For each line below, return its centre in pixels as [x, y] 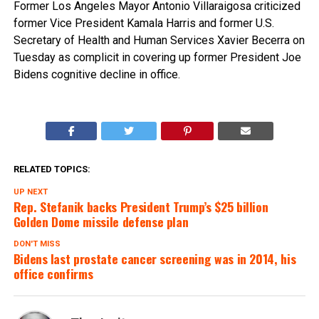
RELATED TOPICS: [52, 169]
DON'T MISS [37, 244]
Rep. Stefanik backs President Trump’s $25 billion [141, 206]
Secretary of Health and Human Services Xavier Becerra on [159, 40]
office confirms [53, 273]
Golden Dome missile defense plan [101, 221]
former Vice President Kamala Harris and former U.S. [143, 23]
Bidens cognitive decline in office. [96, 74]
